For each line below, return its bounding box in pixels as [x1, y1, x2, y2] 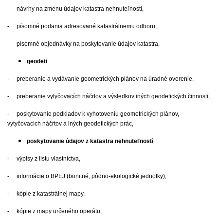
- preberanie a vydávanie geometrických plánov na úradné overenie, [7, 75, 194, 83]
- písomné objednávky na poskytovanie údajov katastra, [7, 40, 160, 48]
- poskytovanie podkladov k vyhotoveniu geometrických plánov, [7, 110, 179, 118]
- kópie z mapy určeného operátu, [7, 208, 102, 215]
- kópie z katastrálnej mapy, [7, 190, 85, 198]
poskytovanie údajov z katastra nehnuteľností [27, 138, 153, 145]
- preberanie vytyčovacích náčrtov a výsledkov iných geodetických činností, [7, 93, 210, 100]
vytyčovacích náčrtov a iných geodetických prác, [7, 120, 133, 127]
